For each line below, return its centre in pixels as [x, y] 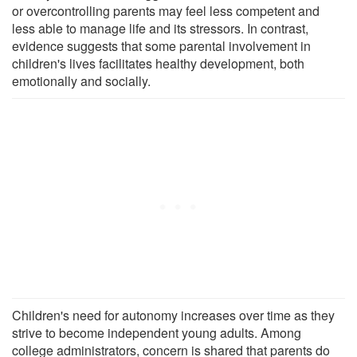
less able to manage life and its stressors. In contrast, [160, 28]
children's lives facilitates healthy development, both [158, 63]
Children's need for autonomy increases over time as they [173, 315]
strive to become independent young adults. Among [157, 332]
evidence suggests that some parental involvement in [161, 45]
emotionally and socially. [81, 80]
